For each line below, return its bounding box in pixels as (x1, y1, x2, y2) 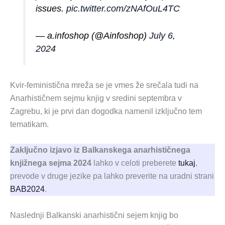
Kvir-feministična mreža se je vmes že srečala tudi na (10, 80, 198, 89)
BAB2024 (10, 185, 45, 194)
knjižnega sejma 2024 (10, 159, 91, 168)
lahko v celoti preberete (91, 159, 178, 168)
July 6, (149, 31, 176, 41)
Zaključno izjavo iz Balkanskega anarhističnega (10, 146, 190, 155)
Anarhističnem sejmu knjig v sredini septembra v (10, 93, 182, 102)
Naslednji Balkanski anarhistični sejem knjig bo (10, 211, 178, 220)
